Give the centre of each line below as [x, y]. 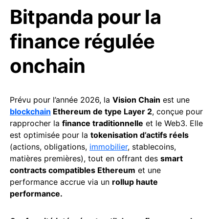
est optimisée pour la [50, 135]
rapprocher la [36, 123]
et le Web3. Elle [173, 123]
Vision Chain [136, 99]
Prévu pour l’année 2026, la [61, 99]
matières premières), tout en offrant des [85, 158]
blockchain [30, 111]
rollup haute [135, 182]
